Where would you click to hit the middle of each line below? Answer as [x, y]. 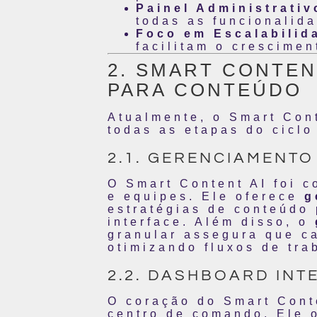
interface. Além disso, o [211, 221]
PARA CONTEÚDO [205, 90]
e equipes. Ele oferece [206, 196]
